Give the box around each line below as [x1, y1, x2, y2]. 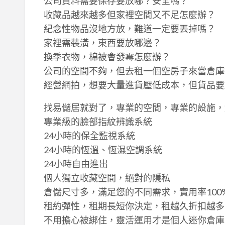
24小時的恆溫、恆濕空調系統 [43, 144, 162, 155]
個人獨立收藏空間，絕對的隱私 [43, 172, 170, 183]
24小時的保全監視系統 [43, 130, 135, 141]
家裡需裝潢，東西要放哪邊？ [43, 37, 161, 48]
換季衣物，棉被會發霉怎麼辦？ [43, 51, 170, 62]
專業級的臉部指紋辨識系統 [43, 116, 152, 127]
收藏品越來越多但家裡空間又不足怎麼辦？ [43, 9, 215, 20]
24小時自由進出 [43, 158, 108, 169]
